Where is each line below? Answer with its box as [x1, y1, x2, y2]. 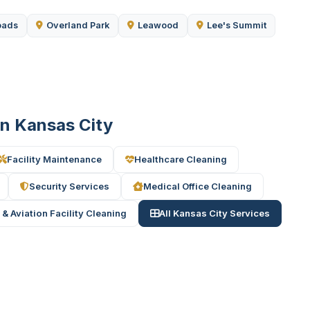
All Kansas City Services [159, 208, 270, 219]
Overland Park [46, 20, 109, 30]
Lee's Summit [207, 20, 266, 30]
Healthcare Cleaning [134, 154, 227, 165]
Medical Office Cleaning [143, 181, 252, 192]
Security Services [29, 181, 109, 192]
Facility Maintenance [7, 154, 102, 165]
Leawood [138, 20, 179, 30]
